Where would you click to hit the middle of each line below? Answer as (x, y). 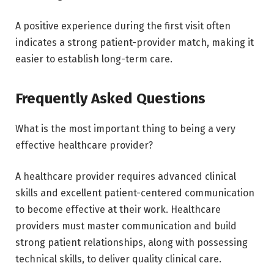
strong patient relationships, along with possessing (131, 243)
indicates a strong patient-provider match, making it (135, 43)
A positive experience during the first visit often (123, 26)
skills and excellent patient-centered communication (135, 193)
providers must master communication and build (126, 226)
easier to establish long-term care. (94, 59)
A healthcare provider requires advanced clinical (126, 177)
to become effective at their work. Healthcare (118, 210)
